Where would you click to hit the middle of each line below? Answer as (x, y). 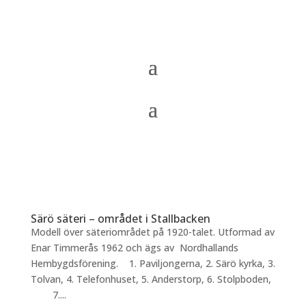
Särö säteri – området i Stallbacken (120, 219)
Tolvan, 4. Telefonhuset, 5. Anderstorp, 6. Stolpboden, (152, 279)
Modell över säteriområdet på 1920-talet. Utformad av (152, 232)
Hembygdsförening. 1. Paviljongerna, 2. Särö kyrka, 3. (153, 263)
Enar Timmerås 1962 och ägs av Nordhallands (134, 248)
